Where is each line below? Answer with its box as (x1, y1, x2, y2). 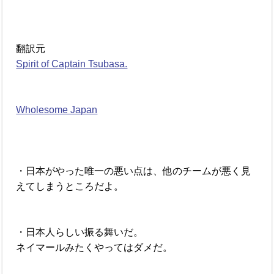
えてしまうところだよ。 (16, 180, 124, 191)
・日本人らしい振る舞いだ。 (16, 226, 144, 237)
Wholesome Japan (16, 104, 98, 115)
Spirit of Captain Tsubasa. (16, 58, 128, 69)
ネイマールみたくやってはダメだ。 (16, 242, 173, 253)
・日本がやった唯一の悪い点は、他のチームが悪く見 (16, 165, 251, 176)
